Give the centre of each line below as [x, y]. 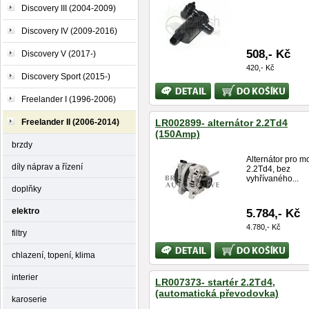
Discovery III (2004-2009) [69, 8]
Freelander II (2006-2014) [70, 122]
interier [25, 277]
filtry [19, 233]
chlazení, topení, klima [53, 255]
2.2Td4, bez [268, 169]
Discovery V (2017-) [59, 54]
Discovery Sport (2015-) [66, 77]
